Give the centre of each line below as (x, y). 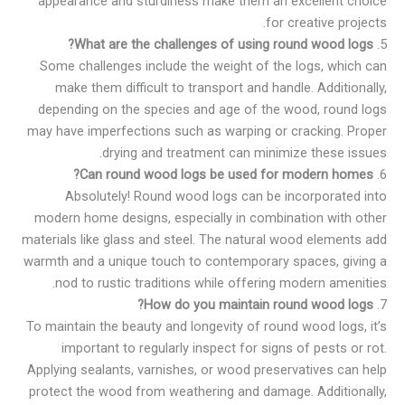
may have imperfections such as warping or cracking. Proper (207, 132)
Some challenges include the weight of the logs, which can (213, 66)
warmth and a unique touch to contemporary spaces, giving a (205, 262)
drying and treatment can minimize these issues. (245, 153)
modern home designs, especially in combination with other (211, 218)
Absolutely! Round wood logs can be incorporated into (226, 197)
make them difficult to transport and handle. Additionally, (221, 88)
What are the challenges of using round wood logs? (224, 45)
